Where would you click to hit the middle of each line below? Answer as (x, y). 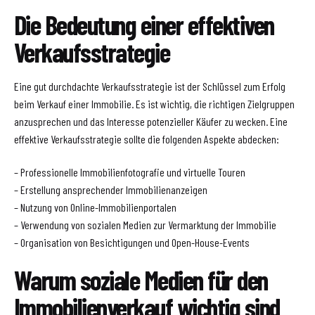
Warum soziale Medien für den (141, 279)
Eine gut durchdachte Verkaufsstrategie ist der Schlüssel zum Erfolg (150, 86)
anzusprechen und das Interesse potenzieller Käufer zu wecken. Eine (151, 122)
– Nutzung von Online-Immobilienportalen (95, 207)
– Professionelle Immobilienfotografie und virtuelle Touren (130, 172)
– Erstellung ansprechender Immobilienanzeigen (111, 189)
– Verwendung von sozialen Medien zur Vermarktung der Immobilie (145, 224)
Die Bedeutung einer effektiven (144, 25)
